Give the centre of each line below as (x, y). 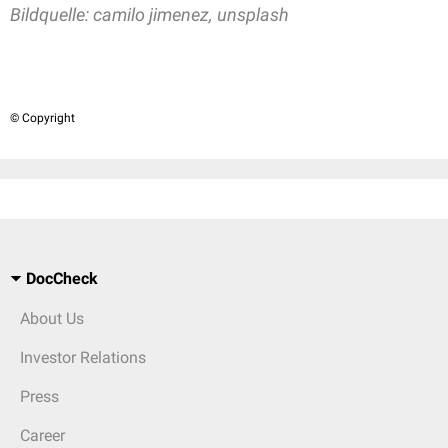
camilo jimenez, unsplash (191, 15)
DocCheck (62, 279)
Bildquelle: (51, 15)
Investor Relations (83, 358)
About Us (52, 319)
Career (42, 436)
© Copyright (42, 118)
